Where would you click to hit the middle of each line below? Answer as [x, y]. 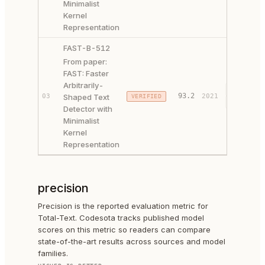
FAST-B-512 [87, 48]
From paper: [85, 62]
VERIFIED [147, 96]
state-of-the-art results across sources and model [132, 241]
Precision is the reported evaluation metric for [123, 206]
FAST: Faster [86, 73]
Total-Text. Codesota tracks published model [121, 218]
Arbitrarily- [83, 85]
